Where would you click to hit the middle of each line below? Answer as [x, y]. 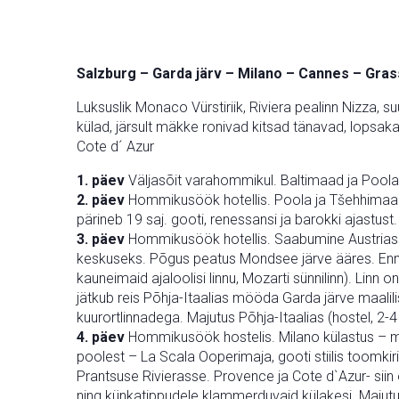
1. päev [101, 180]
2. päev [101, 200]
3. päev [101, 239]
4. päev [101, 337]
